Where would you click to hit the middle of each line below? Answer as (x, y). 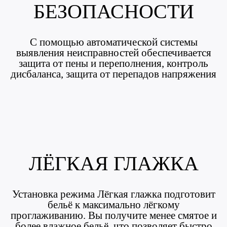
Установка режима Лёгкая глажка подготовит (113, 194)
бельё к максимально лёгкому (113, 205)
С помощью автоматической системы (113, 42)
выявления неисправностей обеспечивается (113, 53)
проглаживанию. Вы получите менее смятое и (113, 215)
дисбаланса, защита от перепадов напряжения (113, 74)
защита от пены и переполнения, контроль (113, 63)
